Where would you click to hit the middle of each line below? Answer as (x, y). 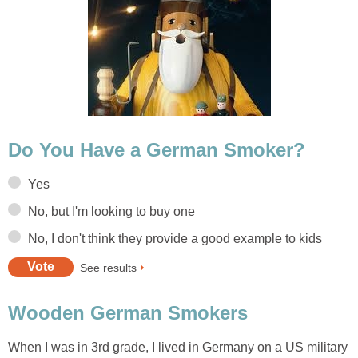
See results (108, 267)
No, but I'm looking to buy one (111, 211)
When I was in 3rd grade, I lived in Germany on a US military (178, 347)
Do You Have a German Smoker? (157, 150)
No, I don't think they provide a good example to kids (175, 238)
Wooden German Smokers (128, 312)
